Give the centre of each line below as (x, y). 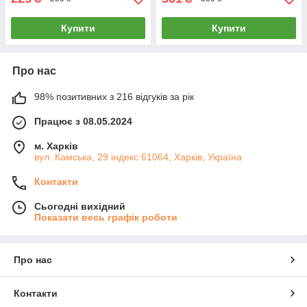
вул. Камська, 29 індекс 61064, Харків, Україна (138, 157)
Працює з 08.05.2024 (83, 121)
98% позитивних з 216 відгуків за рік (114, 96)
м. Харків (56, 146)
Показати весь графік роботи (106, 217)
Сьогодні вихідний (80, 206)
